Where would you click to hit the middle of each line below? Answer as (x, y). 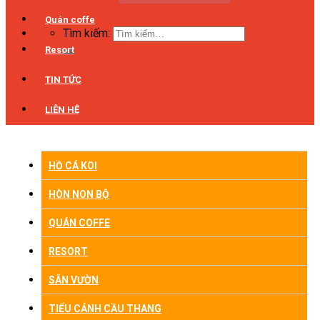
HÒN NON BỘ (79, 194)
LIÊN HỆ (62, 110)
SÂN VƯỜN (74, 280)
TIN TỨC (63, 80)
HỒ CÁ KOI (73, 166)
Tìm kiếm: (86, 33)
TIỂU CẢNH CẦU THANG (105, 309)
